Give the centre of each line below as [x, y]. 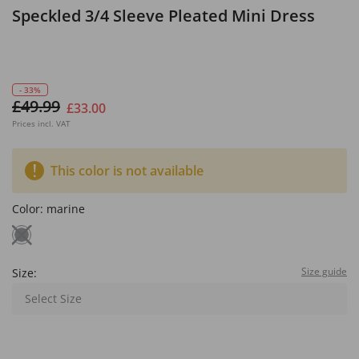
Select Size [53, 298]
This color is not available [127, 171]
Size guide [324, 271]
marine [66, 209]
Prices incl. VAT [41, 123]
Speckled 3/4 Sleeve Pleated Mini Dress [163, 16]
